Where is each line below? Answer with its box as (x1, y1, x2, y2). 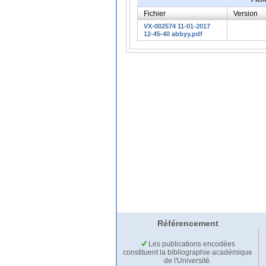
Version (233, 9, 258, 18)
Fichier (144, 9, 166, 18)
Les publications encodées (146, 240, 235, 249)
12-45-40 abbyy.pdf (144, 30, 202, 37)
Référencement (157, 218, 218, 229)
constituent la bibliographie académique (123, 248, 252, 257)
